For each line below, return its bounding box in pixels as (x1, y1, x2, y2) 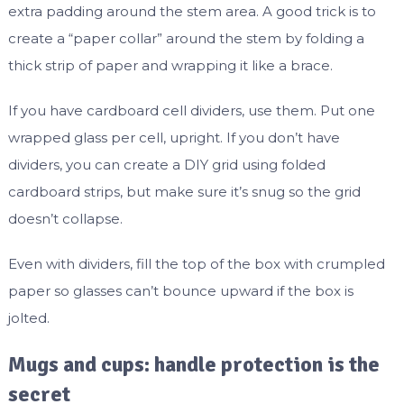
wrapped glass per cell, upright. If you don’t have (7, 129, 340, 147)
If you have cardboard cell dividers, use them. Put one (7, 102, 375, 120)
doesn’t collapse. (7, 210, 123, 228)
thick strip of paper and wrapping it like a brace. (7, 57, 333, 75)
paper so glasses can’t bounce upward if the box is (7, 282, 353, 300)
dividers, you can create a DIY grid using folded (7, 156, 326, 174)
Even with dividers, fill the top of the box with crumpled (7, 255, 385, 273)
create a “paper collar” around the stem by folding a (7, 30, 364, 48)
